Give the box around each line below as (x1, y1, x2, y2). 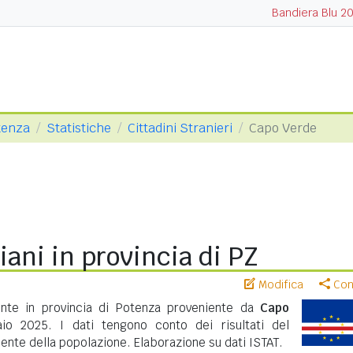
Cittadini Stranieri (128, 120, 232, 136)
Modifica (255, 277, 303, 292)
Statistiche (46, 120, 111, 136)
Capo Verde (249, 120, 317, 136)
